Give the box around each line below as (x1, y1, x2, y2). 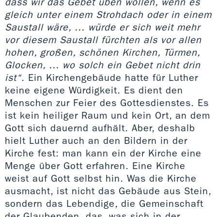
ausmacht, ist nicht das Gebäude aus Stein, (5, 185, 211, 197)
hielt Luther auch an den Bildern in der (5, 134, 187, 146)
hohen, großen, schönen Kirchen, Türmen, (5, 46, 200, 58)
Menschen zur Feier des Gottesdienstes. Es (5, 96, 209, 108)
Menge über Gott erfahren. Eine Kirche (5, 159, 186, 171)
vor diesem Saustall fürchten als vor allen (5, 33, 201, 46)
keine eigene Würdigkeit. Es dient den (5, 84, 183, 96)
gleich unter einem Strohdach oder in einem (5, 8, 212, 20)
